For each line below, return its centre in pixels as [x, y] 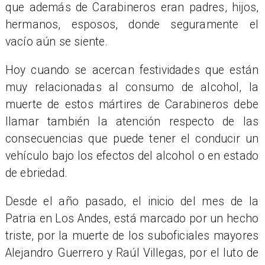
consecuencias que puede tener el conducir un [132, 138]
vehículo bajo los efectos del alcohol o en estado [132, 156]
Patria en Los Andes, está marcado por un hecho [132, 219]
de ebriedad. [36, 173]
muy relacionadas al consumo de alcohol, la [132, 87]
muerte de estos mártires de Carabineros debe [132, 104]
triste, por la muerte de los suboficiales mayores [132, 236]
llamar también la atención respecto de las [132, 121]
